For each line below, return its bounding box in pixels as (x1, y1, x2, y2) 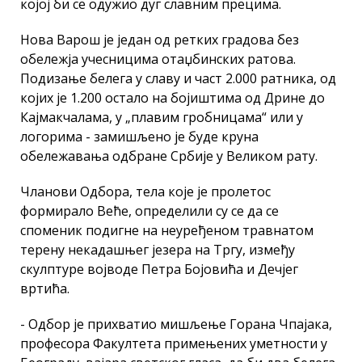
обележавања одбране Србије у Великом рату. (20, 146, 318, 165)
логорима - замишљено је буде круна (20, 127, 259, 145)
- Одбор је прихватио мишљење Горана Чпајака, (20, 314, 332, 333)
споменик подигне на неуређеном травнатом (20, 221, 314, 239)
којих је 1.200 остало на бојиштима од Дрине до (20, 88, 325, 107)
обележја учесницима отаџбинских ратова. (20, 49, 296, 68)
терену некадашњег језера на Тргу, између (20, 240, 295, 259)
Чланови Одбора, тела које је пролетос (20, 182, 271, 200)
